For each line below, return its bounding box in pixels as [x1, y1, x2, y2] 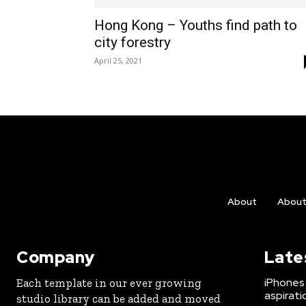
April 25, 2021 [94, 55, 142, 66]
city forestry [94, 34, 171, 51]
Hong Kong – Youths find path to [94, 17, 297, 33]
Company [16, 247, 95, 268]
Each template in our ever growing [16, 276, 201, 290]
